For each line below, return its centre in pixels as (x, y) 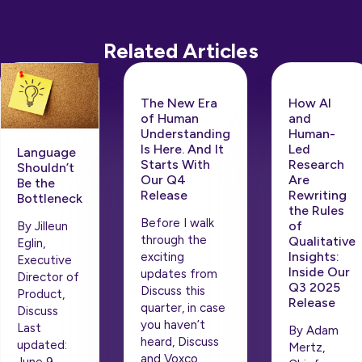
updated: (42, 345)
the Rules (316, 211)
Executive (44, 260)
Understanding (185, 134)
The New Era (179, 103)
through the (174, 240)
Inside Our (319, 272)
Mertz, (307, 348)
